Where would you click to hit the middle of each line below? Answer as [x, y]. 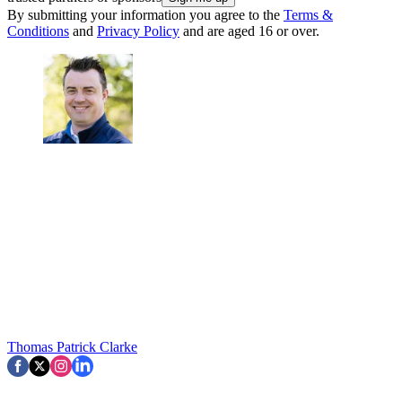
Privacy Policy [138, 31]
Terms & [308, 15]
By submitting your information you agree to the [145, 15]
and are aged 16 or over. [249, 31]
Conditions [38, 31]
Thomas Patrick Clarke [72, 347]
